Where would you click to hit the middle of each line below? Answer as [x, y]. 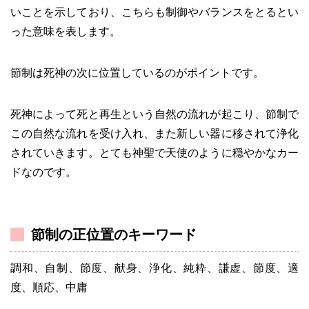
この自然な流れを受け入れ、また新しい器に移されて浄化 [154, 133]
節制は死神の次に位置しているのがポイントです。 [137, 72]
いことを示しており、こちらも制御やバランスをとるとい [154, 12]
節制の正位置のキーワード [114, 234]
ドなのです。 [43, 172]
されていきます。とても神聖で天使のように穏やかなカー [154, 152]
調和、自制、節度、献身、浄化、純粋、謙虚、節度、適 [154, 268]
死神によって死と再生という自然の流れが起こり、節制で [154, 114]
